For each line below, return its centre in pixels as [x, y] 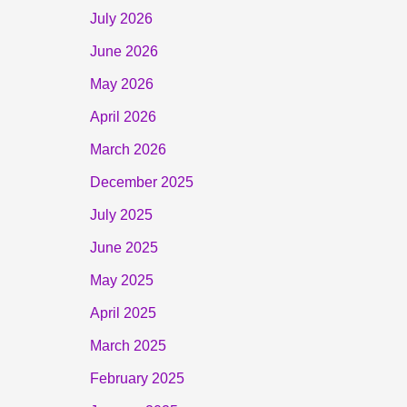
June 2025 [124, 248]
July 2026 [121, 19]
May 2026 [121, 84]
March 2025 [128, 346]
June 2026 [124, 52]
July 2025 [121, 215]
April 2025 [123, 313]
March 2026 [128, 150]
